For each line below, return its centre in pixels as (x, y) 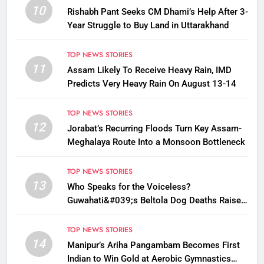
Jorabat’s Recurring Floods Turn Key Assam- (154, 129)
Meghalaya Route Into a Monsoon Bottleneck (156, 142)
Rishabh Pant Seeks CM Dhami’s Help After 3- (157, 12)
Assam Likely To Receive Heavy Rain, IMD (149, 70)
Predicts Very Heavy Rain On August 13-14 (151, 84)
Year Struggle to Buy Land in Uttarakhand (148, 26)
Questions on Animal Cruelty (123, 214)
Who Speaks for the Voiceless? (128, 187)
